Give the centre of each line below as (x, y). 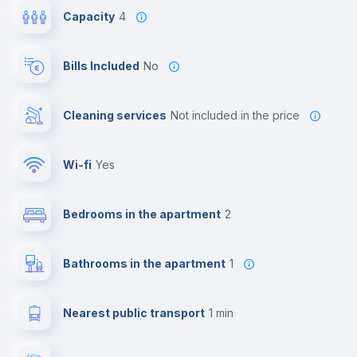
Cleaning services (115, 115)
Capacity (89, 16)
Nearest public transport (134, 313)
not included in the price (239, 115)
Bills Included (102, 66)
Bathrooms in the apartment (145, 263)
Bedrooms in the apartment (142, 214)
